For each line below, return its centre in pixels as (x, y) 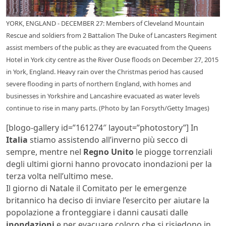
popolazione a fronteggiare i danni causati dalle (97, 212)
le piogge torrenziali (173, 152)
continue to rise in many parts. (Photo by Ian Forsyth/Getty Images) (108, 108)
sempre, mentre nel (45, 152)
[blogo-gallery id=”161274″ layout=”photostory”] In (102, 127)
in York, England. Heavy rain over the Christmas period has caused (105, 71)
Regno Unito (108, 152)
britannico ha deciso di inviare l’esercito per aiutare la (108, 200)
